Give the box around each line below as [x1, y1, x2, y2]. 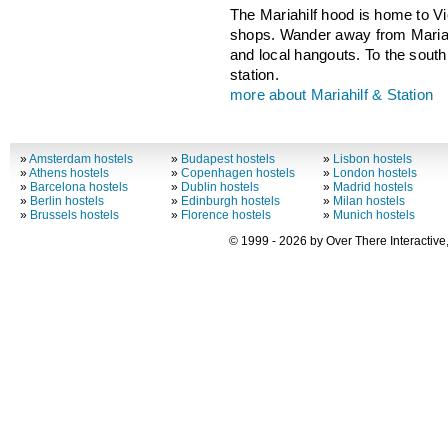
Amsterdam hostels [28, 152, 133, 167]
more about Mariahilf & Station [230, 87, 434, 104]
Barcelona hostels [29, 180, 128, 195]
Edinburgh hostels [181, 194, 281, 209]
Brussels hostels [29, 208, 119, 223]
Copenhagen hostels [181, 166, 296, 181]
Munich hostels [332, 208, 415, 223]
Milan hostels [332, 194, 405, 209]
